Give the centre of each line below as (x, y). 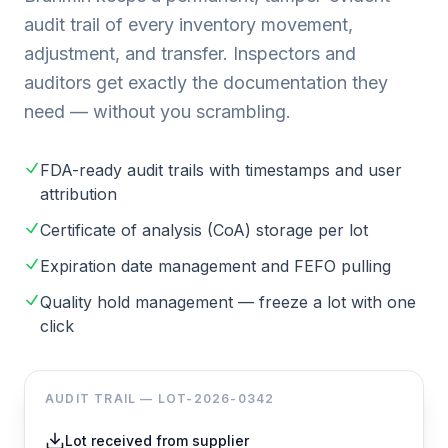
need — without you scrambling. (157, 111)
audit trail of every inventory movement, (188, 24)
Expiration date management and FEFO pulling (215, 266)
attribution (78, 194)
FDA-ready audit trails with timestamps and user (221, 170)
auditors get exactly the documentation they (206, 82)
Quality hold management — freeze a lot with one (228, 302)
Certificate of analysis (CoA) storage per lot (204, 230)
